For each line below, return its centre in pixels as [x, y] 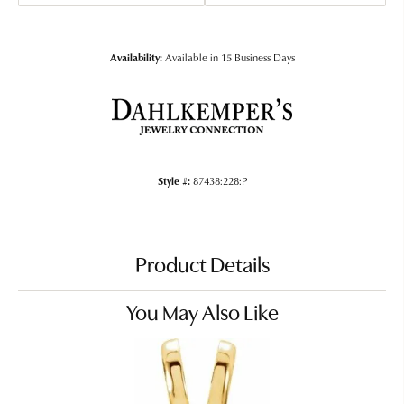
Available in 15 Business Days [230, 58]
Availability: [136, 57]
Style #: [174, 181]
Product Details [202, 267]
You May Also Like [202, 315]
